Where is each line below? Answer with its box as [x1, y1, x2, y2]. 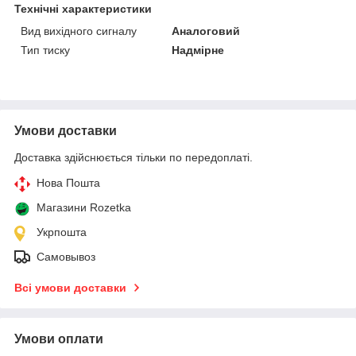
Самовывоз [37, 250, 95, 264]
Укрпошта [37, 226, 87, 239]
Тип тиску [21, 44, 70, 57]
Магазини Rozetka [37, 201, 131, 215]
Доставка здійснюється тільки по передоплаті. [14, 151, 253, 164]
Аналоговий [172, 25, 241, 38]
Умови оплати [14, 332, 103, 346]
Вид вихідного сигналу [21, 25, 137, 38]
